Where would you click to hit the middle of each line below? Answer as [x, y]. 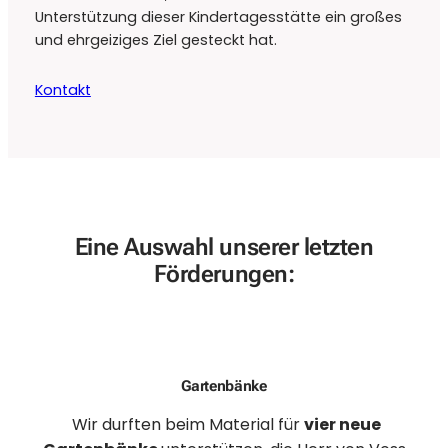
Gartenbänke [224, 385]
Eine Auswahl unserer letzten [224, 246]
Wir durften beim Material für [185, 424]
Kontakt [62, 89]
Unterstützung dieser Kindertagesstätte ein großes [218, 17]
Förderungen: [224, 273]
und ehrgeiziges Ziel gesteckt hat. [155, 40]
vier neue [342, 424]
